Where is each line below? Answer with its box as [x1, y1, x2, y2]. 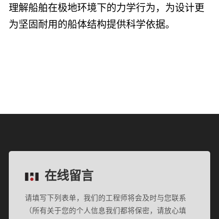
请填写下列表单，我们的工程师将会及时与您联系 [25, 194, 187, 202]
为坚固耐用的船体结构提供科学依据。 [8, 19, 175, 30]
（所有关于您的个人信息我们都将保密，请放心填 [25, 207, 187, 215]
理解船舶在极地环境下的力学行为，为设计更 [8, 2, 204, 14]
